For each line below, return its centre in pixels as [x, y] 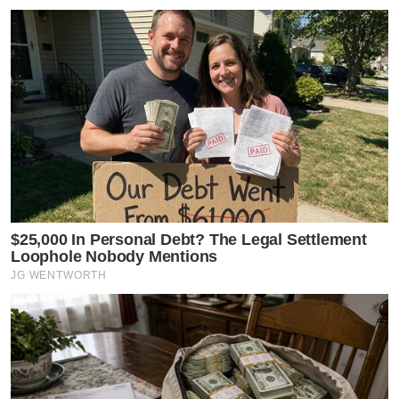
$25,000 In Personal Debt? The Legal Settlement [189, 239]
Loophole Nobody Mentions [114, 256]
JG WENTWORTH [59, 275]
